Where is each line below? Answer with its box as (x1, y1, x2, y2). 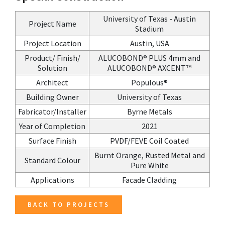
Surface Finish (28, 136, 76, 146)
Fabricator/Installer (18, 106, 86, 117)
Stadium (135, 24, 164, 34)
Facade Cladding (122, 175, 177, 185)
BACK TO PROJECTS (28, 200, 109, 209)
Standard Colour (24, 155, 80, 165)
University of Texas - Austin (103, 14, 196, 24)
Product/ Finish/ (24, 53, 80, 63)
